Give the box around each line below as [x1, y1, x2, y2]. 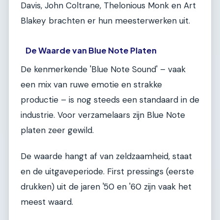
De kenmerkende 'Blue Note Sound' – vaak [21, 63, 186, 75]
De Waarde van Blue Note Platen [26, 45, 157, 55]
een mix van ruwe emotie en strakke [21, 79, 162, 90]
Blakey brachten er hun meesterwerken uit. [21, 15, 190, 26]
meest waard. [21, 196, 73, 207]
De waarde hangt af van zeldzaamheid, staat [21, 150, 192, 162]
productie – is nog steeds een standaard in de [21, 94, 199, 105]
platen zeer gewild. [21, 124, 94, 136]
